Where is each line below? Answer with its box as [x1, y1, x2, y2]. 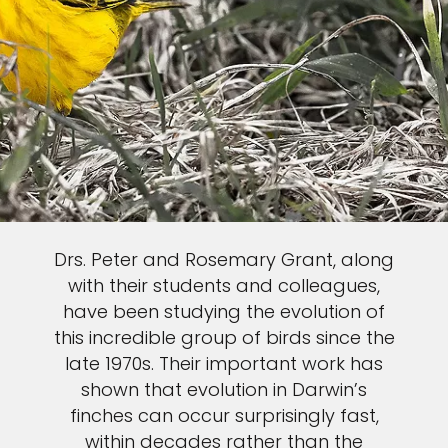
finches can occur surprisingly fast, [69, 403, 379, 429]
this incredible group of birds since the [53, 325, 395, 351]
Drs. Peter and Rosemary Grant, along [54, 247, 394, 273]
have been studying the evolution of [63, 299, 385, 325]
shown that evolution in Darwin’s [81, 377, 367, 403]
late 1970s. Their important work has [65, 351, 383, 377]
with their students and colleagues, [68, 273, 380, 299]
